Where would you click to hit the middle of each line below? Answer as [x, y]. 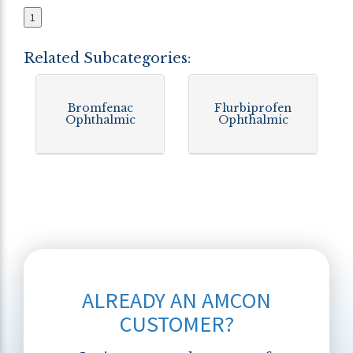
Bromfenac [100, 108]
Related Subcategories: [107, 58]
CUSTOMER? [176, 324]
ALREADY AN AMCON [176, 300]
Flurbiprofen [253, 108]
